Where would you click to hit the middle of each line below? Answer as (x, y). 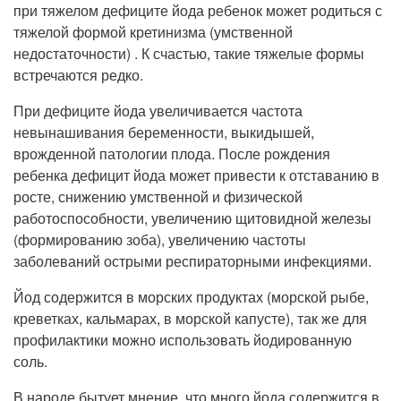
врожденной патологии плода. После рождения (172, 154)
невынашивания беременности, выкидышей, (164, 132)
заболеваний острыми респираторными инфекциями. (192, 261)
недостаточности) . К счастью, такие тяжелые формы (189, 53)
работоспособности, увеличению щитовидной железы (192, 218)
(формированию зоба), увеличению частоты (160, 239)
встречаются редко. (78, 75)
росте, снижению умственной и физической (158, 196)
